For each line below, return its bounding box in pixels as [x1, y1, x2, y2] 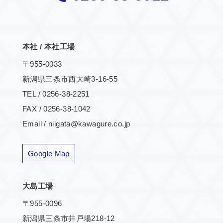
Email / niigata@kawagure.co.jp [22, 119, 130, 128]
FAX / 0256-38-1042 [22, 104, 91, 113]
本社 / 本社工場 [22, 42, 75, 51]
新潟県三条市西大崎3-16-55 [22, 74, 117, 83]
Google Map [28, 149, 70, 158]
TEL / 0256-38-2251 [22, 89, 90, 98]
